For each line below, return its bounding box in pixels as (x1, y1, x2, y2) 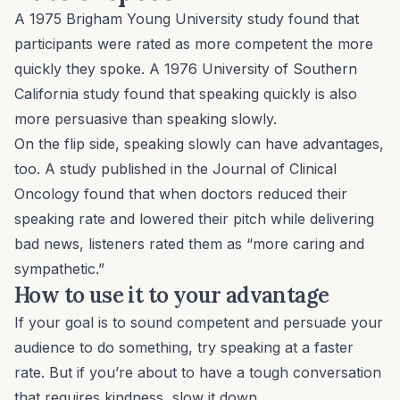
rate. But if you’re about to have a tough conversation (14, 363, 381, 382)
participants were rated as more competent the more (14, 35, 373, 54)
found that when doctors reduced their (79, 185, 347, 204)
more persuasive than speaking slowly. (14, 110, 281, 129)
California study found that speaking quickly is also (14, 85, 357, 104)
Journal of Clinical (212, 160, 337, 179)
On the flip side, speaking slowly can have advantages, (14, 135, 384, 154)
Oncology (14, 185, 79, 204)
